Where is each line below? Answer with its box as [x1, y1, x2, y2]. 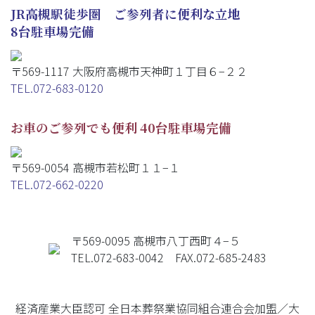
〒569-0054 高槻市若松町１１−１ [11, 158, 180, 176]
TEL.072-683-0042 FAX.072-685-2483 [71, 248, 266, 266]
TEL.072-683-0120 [11, 79, 103, 96]
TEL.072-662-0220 [11, 175, 103, 193]
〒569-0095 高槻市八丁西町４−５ [71, 231, 240, 249]
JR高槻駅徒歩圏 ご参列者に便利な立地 [11, 4, 240, 22]
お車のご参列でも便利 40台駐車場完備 [11, 118, 231, 136]
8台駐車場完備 [11, 22, 94, 40]
